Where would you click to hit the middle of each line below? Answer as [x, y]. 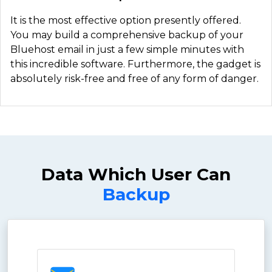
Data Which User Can [136, 174]
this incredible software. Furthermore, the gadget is [135, 64]
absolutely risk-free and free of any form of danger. [134, 78]
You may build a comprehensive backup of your [127, 35]
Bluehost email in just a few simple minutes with [127, 49]
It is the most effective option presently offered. [126, 20]
